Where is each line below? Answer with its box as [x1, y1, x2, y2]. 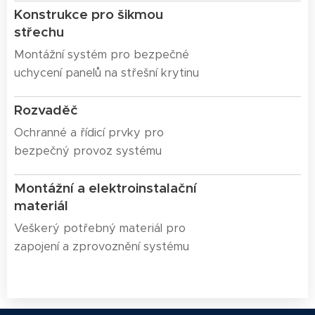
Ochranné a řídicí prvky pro [14, 125, 164, 141]
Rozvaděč [14, 101, 78, 119]
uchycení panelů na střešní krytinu [14, 65, 199, 81]
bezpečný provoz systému [14, 143, 165, 159]
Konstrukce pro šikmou [14, 6, 163, 23]
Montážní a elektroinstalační [14, 179, 197, 197]
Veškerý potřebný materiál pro [14, 221, 186, 236]
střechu [14, 23, 64, 41]
